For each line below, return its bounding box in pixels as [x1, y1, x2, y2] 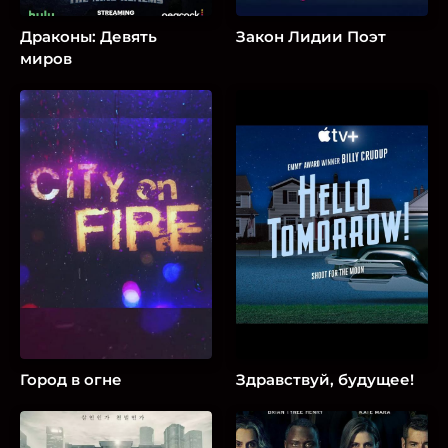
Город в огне [20, 369, 122, 389]
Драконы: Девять [20, 27, 157, 47]
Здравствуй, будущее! [236, 369, 415, 389]
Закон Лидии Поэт [236, 27, 387, 47]
